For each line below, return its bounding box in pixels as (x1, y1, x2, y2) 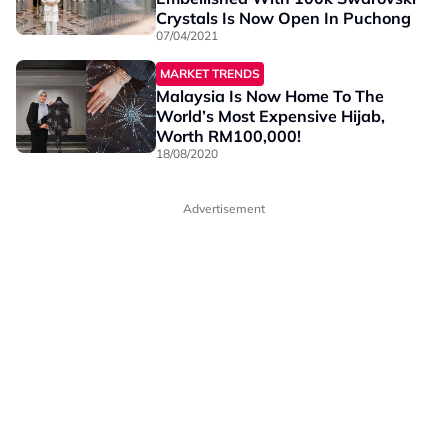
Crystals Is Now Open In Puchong (156, 8, 411, 28)
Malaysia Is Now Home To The (156, 86, 384, 106)
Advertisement (183, 201, 265, 216)
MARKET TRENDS (160, 66, 260, 81)
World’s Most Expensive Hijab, (156, 106, 385, 126)
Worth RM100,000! (156, 126, 301, 146)
